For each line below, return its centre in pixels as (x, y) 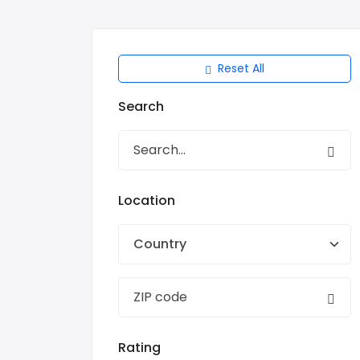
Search (141, 106)
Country (160, 244)
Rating (139, 348)
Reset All (241, 68)
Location (147, 200)
